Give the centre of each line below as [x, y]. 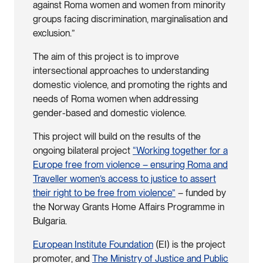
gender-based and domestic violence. [109, 113]
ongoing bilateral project [83, 150]
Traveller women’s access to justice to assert [124, 178]
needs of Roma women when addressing [116, 99]
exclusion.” [54, 33]
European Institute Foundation [93, 244]
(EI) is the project [189, 244]
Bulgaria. [50, 221]
